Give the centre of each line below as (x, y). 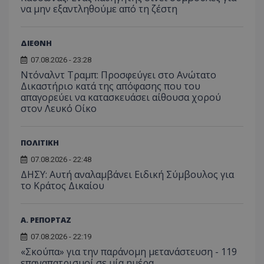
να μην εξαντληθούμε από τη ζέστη (99, 9)
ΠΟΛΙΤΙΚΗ (40, 142)
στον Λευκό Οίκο (59, 108)
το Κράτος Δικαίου (62, 185)
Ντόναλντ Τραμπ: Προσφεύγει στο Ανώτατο (118, 75)
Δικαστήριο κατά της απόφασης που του (110, 86)
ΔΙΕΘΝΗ (36, 43)
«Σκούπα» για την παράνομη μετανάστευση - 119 (129, 251)
